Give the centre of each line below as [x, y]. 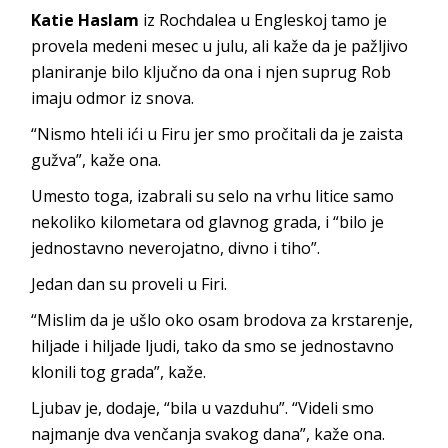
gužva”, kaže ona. [96, 159]
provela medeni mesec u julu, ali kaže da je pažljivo [220, 45]
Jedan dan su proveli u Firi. [129, 283]
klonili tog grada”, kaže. [119, 371]
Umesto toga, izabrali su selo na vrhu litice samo [213, 195]
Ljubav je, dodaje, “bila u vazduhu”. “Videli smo [203, 407]
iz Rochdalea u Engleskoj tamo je [263, 19]
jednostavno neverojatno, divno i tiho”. [176, 247]
